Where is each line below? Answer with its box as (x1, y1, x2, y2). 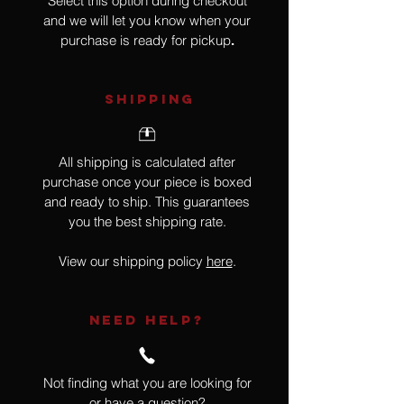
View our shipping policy (58, 252, 207, 271)
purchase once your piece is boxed (42, 173, 252, 191)
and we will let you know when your (43, 12, 251, 30)
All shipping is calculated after (59, 153, 235, 171)
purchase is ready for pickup (60, 32, 231, 50)
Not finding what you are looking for (42, 374, 252, 392)
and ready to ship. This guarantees (44, 193, 250, 211)
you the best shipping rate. (68, 213, 226, 231)
